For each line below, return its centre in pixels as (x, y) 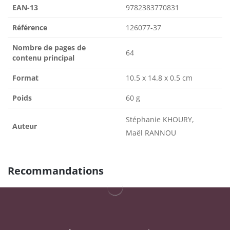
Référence (30, 28)
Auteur (25, 126)
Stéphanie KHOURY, (160, 120)
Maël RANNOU (151, 133)
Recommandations (56, 171)
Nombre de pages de (49, 48)
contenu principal (43, 58)
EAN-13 (25, 8)
